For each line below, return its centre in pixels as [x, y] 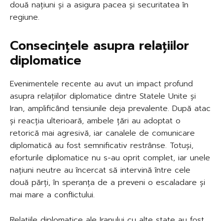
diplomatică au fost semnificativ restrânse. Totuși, [102, 146]
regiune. [25, 18]
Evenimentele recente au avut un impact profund [101, 84]
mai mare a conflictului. [52, 195]
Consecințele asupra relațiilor [99, 46]
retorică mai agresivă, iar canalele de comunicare [102, 133]
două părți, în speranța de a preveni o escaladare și [108, 183]
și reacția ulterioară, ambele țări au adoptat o [95, 121]
